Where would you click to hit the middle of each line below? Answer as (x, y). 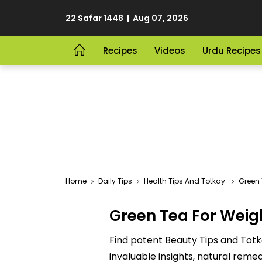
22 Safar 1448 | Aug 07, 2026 (127, 18)
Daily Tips (115, 181)
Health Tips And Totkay (185, 181)
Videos (170, 51)
